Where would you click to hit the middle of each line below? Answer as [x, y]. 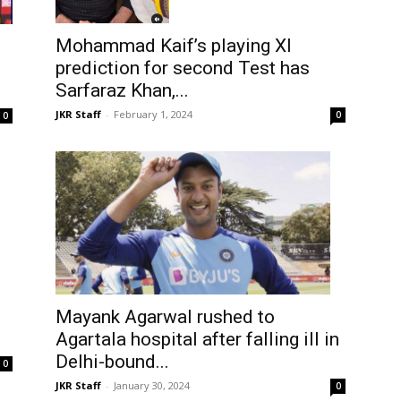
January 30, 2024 [152, 385]
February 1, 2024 [153, 115]
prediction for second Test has [183, 68]
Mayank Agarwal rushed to [165, 316]
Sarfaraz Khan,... [122, 91]
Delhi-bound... [112, 361]
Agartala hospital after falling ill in [197, 339]
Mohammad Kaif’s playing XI [174, 46]
